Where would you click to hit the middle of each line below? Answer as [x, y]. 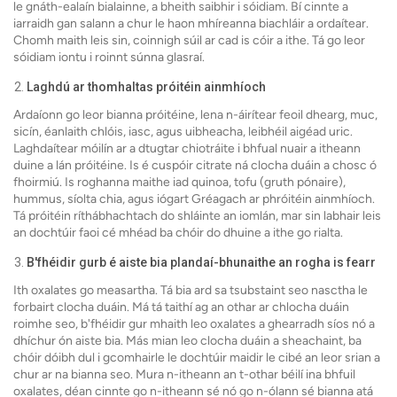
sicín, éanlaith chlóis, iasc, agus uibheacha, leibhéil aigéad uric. [183, 132]
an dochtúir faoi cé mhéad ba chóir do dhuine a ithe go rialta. [178, 233]
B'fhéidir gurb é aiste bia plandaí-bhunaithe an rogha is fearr [201, 263]
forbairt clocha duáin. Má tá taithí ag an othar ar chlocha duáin [181, 307]
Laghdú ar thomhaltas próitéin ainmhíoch [146, 87]
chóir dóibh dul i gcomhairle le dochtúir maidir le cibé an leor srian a [197, 358]
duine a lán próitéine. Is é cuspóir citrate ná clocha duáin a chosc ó [195, 166]
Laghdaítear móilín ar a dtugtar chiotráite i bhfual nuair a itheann [187, 149]
